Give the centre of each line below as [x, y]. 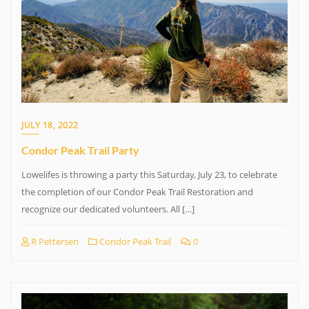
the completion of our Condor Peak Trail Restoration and [137, 192]
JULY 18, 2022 [50, 125]
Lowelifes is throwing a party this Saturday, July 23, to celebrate [149, 175]
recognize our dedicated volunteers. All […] [108, 209]
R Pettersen [54, 241]
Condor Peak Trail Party [80, 150]
